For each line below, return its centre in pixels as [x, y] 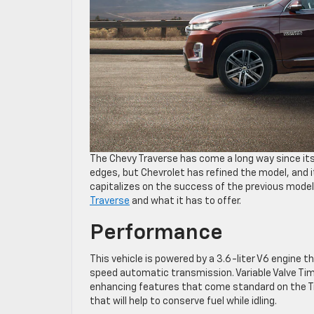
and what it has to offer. [185, 201]
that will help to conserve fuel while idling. [183, 301]
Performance [156, 233]
